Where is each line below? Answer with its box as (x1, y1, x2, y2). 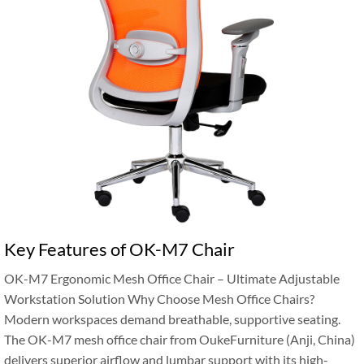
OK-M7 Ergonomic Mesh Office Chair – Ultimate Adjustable (4, 271, 340, 286)
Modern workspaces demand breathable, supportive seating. (4, 311, 340, 327)
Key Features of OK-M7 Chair (4, 238, 235, 260)
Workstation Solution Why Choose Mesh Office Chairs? (4, 291, 314, 306)
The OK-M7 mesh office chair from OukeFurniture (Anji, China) (4, 331, 355, 347)
